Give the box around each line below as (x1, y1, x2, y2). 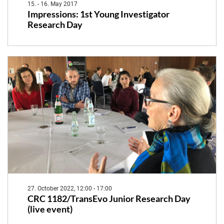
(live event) (27, 203, 72, 214)
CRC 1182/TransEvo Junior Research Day (27, 193, 190, 204)
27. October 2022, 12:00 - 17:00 (27, 184, 112, 192)
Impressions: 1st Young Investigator (27, 9, 169, 20)
